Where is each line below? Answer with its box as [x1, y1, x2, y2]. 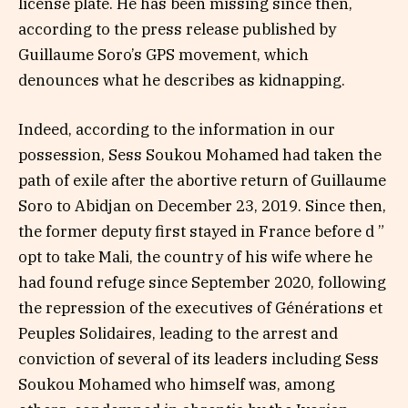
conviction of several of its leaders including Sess [18, 348, 379, 369]
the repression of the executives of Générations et [18, 297, 382, 318]
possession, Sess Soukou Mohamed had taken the [18, 144, 382, 165]
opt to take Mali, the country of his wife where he [18, 246, 372, 267]
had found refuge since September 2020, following [18, 271, 386, 292]
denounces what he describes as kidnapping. [18, 69, 345, 90]
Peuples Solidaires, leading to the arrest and [18, 322, 338, 343]
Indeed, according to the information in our [18, 118, 335, 139]
